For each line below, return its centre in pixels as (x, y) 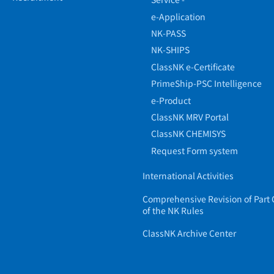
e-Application (179, 16)
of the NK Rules (173, 210)
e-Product (171, 100)
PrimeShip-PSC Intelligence (207, 83)
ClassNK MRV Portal (190, 117)
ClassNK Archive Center (190, 233)
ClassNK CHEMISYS (189, 134)
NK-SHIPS (171, 50)
